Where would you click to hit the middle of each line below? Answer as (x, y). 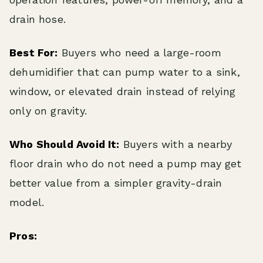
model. (27, 203)
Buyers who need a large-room (139, 53)
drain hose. (38, 19)
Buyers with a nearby (176, 144)
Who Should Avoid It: (65, 144)
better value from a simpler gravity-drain (116, 183)
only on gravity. (48, 111)
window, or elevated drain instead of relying (122, 92)
